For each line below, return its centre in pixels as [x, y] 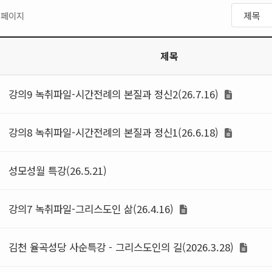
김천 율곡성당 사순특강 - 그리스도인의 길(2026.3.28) [123, 247]
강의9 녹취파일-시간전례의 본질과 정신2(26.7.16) [115, 94]
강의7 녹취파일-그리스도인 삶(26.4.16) [93, 209]
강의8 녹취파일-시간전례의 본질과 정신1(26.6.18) [115, 132]
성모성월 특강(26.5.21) [58, 171]
